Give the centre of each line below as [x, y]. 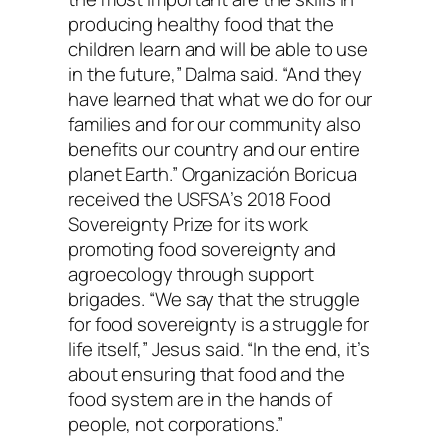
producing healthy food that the [201, 24]
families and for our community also [214, 124]
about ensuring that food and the [206, 374]
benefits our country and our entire [214, 149]
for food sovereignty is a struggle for [219, 324]
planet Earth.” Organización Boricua [212, 174]
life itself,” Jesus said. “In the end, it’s [219, 349]
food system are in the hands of [200, 399]
